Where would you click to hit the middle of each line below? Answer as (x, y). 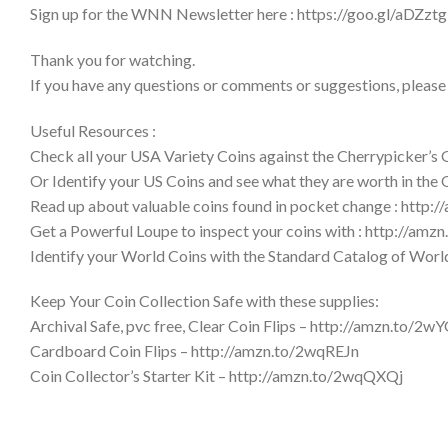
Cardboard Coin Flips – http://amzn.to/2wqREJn (194, 351)
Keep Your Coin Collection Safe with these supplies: (204, 301)
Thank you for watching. (112, 59)
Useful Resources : (93, 130)
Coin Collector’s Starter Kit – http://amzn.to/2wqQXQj (216, 376)
